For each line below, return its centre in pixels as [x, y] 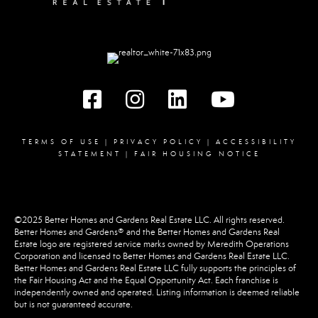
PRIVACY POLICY [158, 142]
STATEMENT [89, 154]
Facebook [101, 94]
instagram [143, 94]
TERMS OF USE [61, 142]
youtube [226, 94]
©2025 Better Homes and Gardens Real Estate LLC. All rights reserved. [149, 220]
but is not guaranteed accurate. [73, 305]
